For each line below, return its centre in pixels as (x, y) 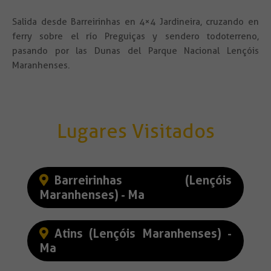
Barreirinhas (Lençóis (143, 181)
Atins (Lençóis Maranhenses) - (143, 234)
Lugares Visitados (135, 131)
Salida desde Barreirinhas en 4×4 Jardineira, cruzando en (135, 22)
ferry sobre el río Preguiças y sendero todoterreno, (135, 37)
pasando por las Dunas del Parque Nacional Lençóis (135, 51)
